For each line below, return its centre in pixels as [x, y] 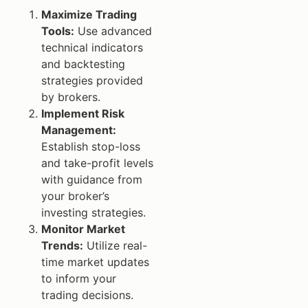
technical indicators [92, 48]
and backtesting [83, 64]
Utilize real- [115, 246]
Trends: [62, 246]
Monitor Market [83, 229]
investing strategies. [93, 213]
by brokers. [71, 97]
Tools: [58, 31]
